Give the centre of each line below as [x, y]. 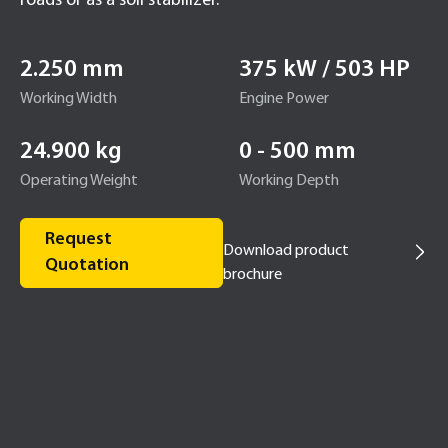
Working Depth [289, 181]
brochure [252, 275]
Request [78, 239]
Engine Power [284, 99]
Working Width [68, 99]
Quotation [87, 265]
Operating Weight [79, 181]
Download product [285, 251]
